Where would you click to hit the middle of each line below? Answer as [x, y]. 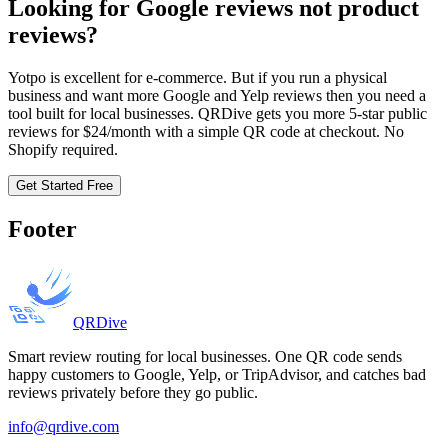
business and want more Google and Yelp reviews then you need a [217, 96]
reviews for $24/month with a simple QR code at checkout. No [206, 132]
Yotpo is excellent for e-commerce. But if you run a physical [197, 78]
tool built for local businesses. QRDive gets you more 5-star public [217, 114]
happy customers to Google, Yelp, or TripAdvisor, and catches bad [217, 375]
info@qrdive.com [63, 427]
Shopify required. [63, 150]
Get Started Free [64, 186]
